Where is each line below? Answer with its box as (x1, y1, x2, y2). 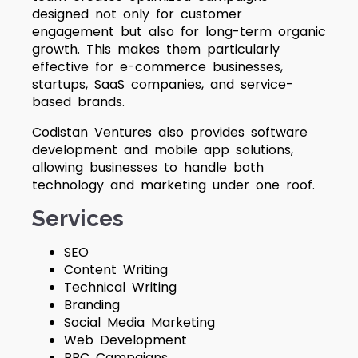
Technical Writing (64, 278, 177, 296)
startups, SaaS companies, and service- (32, 75, 293, 93)
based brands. (32, 93, 125, 111)
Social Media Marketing (64, 313, 215, 332)
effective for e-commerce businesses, (32, 58, 283, 76)
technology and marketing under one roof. (32, 176, 315, 194)
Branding (64, 296, 120, 314)
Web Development (64, 331, 187, 349)
